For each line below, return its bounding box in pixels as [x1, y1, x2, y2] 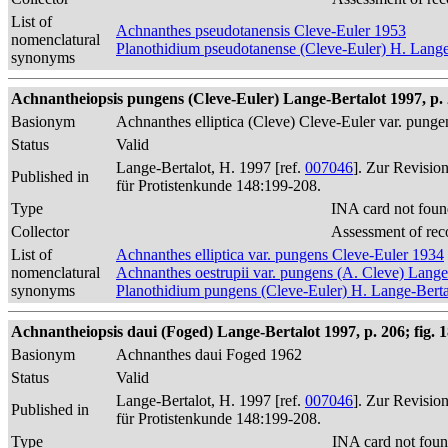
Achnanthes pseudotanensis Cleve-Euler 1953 [116, 22, 406, 39]
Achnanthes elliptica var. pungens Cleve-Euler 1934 [116, 246, 444, 263]
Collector [11, 223, 69, 240]
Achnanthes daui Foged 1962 [116, 346, 302, 363]
